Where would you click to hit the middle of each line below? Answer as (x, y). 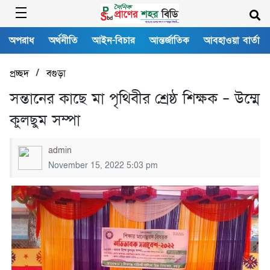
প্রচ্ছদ (19, 74)
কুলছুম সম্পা (45, 121)
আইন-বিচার (114, 40)
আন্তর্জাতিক (169, 40)
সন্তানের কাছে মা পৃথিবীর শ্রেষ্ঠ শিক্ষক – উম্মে (135, 99)
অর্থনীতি (63, 40)
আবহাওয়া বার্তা (232, 40)
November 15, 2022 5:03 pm (103, 165)
